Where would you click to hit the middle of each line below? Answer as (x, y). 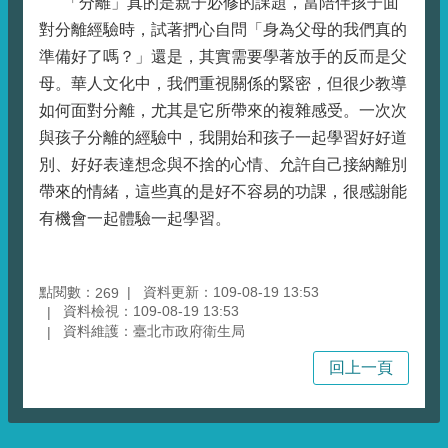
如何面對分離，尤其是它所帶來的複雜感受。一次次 (223, 110)
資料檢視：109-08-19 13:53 (151, 311)
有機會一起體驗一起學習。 (135, 218)
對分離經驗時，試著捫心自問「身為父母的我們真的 (223, 29)
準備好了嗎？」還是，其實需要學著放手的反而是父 (223, 56)
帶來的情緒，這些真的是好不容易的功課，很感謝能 (223, 191)
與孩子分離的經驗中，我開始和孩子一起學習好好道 (223, 137)
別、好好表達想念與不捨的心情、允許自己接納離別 (223, 164)
